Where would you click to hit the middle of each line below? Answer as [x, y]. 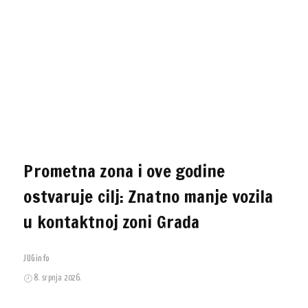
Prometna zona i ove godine [124, 171]
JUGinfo [37, 259]
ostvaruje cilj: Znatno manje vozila [148, 197]
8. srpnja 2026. [57, 278]
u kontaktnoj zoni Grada [112, 222]
